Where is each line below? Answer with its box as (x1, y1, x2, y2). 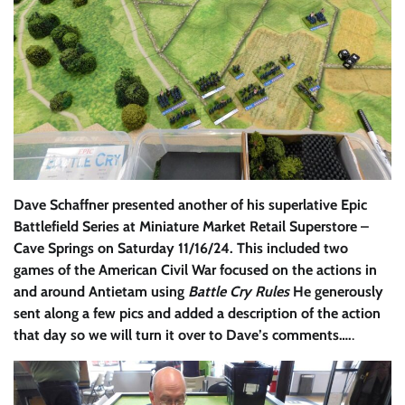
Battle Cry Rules (188, 283, 289, 301)
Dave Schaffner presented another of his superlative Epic (14, 196, 367, 214)
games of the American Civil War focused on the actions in (14, 261, 377, 279)
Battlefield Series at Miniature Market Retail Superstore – (14, 218, 369, 236)
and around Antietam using (14, 283, 188, 301)
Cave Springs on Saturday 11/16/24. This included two (14, 240, 348, 258)
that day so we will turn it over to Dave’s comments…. (14, 326, 352, 344)
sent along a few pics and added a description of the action (14, 305, 381, 323)
